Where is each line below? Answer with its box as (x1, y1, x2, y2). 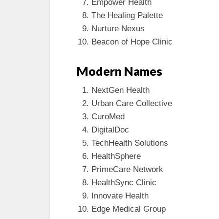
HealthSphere (91, 151, 141, 161)
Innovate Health (91, 191, 149, 200)
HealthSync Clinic (91, 177, 156, 187)
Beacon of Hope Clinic (91, 37, 173, 46)
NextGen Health (91, 85, 150, 95)
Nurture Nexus (91, 23, 145, 33)
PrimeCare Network (91, 164, 163, 174)
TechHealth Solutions (91, 138, 168, 148)
